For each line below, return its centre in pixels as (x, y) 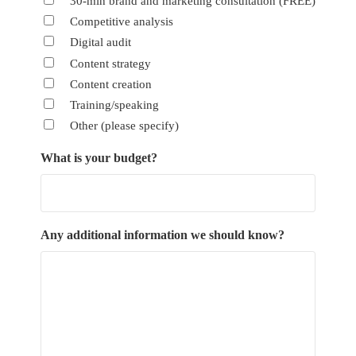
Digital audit (100, 43)
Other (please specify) (124, 126)
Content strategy (110, 63)
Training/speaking (114, 104)
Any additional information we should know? (162, 235)
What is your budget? (99, 158)
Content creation (110, 84)
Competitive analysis (121, 22)
